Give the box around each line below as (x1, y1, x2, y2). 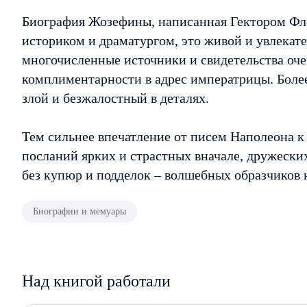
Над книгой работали (22, 272, 171, 290)
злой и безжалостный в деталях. (22, 90, 209, 106)
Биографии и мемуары (33, 206, 126, 217)
